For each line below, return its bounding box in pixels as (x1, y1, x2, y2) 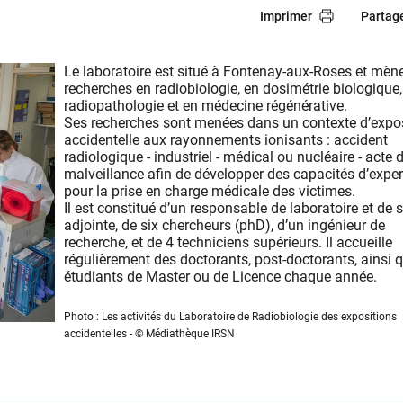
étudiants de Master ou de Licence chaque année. (64, 267, 377, 285)
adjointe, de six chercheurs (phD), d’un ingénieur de (64, 216, 385, 234)
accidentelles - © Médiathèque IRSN (64, 327, 235, 340)
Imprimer (260, 8, 313, 23)
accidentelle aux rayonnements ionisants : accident (64, 130, 388, 148)
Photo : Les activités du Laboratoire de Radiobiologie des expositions (64, 309, 397, 323)
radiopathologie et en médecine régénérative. (64, 96, 347, 114)
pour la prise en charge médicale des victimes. (64, 182, 355, 200)
